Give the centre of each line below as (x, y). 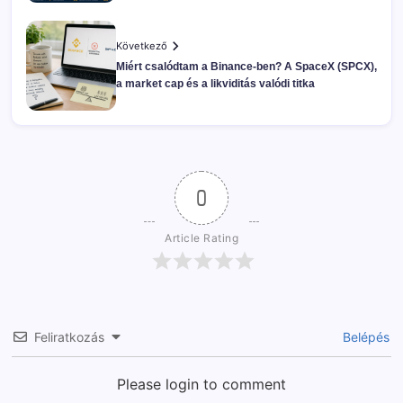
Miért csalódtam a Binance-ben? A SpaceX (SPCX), (246, 66)
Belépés (364, 336)
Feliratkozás (69, 336)
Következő (142, 45)
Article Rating (201, 237)
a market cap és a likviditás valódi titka (215, 83)
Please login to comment (201, 384)
